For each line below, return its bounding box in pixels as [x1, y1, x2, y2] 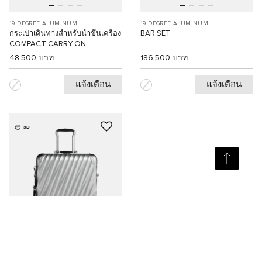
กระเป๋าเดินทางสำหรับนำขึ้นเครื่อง [9, 30, 121, 38]
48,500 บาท [9, 54, 54, 63]
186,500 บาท [140, 54, 188, 63]
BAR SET [140, 30, 171, 38]
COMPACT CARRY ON [9, 40, 86, 49]
